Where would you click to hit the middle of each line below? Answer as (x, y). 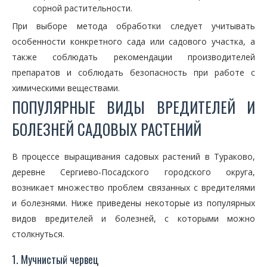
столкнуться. (38, 234)
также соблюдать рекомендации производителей (133, 57)
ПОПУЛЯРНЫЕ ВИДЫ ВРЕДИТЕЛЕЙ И (133, 107)
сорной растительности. (83, 8)
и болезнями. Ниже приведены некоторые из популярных (133, 203)
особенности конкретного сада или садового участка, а (133, 41)
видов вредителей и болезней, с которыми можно (133, 218)
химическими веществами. (66, 88)
